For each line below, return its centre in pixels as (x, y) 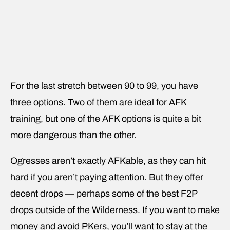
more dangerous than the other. (74, 135)
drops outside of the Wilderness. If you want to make (115, 210)
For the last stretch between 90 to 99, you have (104, 85)
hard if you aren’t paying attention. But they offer (107, 177)
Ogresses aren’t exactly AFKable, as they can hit (108, 160)
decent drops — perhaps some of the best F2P (104, 193)
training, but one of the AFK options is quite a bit (106, 118)
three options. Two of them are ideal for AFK (98, 102)
